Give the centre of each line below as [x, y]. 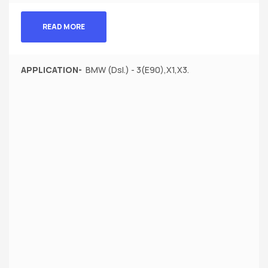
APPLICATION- [52, 70]
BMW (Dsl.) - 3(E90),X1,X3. [136, 70]
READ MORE [63, 27]
